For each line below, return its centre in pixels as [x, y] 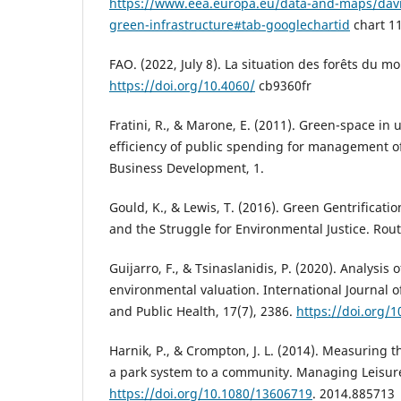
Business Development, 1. [187, 168]
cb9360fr [283, 86]
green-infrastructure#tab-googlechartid [230, 25]
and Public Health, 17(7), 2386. [203, 311]
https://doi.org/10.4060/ [182, 86]
